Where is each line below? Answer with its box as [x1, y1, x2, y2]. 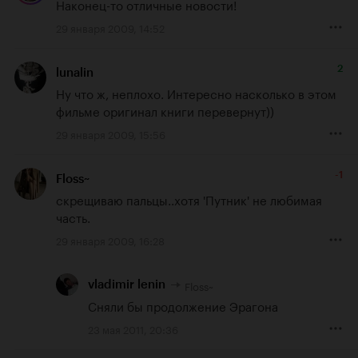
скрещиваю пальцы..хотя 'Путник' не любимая [56, 189, 322, 209]
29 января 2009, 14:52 [56, 19, 165, 36]
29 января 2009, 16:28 [56, 232, 165, 249]
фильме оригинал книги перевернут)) [56, 101, 274, 121]
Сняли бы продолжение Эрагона [88, 295, 278, 315]
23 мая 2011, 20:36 [88, 320, 178, 336]
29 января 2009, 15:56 [56, 125, 165, 142]
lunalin [56, 66, 93, 81]
